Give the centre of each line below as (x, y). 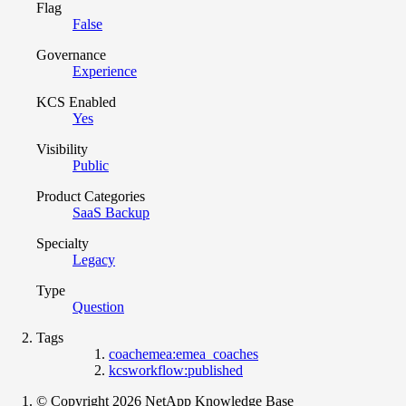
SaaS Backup (111, 213)
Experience (105, 72)
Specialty (63, 244)
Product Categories (91, 197)
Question (98, 307)
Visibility (62, 150)
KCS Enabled (76, 102)
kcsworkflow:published (176, 371)
